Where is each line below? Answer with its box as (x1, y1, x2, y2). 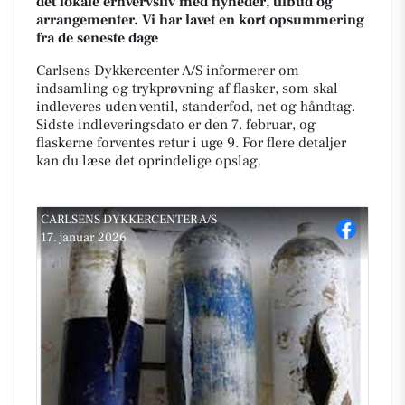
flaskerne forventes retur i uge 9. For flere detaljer (36, 134, 346, 152)
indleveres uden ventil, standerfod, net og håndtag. (36, 98, 355, 116)
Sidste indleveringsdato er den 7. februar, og (36, 116, 316, 134)
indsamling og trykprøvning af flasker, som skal (36, 80, 338, 98)
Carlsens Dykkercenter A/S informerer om (36, 61, 299, 80)
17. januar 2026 (41, 230, 127, 246)
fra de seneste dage (36, 29, 158, 47)
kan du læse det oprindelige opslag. (36, 152, 261, 170)
